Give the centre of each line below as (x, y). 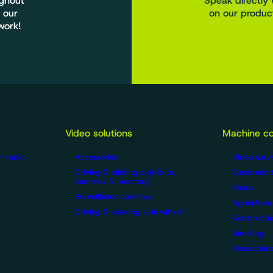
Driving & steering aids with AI (129, 212)
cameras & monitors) (112, 182)
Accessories (96, 157)
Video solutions (98, 133)
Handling (248, 233)
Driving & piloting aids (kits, (125, 172)
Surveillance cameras (113, 197)
